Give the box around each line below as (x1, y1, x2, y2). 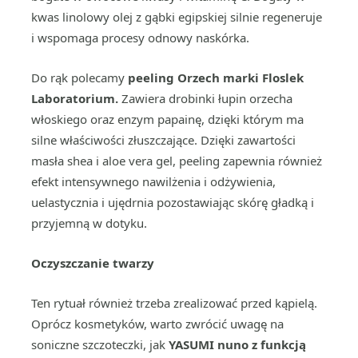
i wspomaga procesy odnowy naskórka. (31, 30, 249, 46)
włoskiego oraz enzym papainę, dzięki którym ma (31, 111, 304, 127)
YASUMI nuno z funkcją (169, 336, 306, 352)
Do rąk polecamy (31, 70, 128, 86)
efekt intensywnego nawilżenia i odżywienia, (31, 173, 276, 189)
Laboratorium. (31, 90, 121, 106)
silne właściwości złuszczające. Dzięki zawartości (31, 132, 296, 148)
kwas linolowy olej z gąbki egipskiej (31, 9, 227, 25)
